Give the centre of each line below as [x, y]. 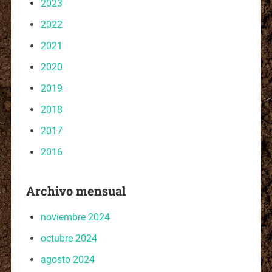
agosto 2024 [67, 259]
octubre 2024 [69, 238]
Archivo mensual [76, 190]
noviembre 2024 [75, 217]
